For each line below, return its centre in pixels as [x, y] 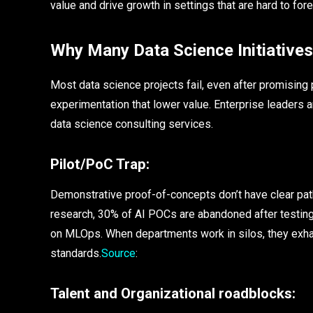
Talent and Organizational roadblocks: [173, 293]
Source [118, 254]
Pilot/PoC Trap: [102, 164]
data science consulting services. [132, 124]
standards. [76, 254]
